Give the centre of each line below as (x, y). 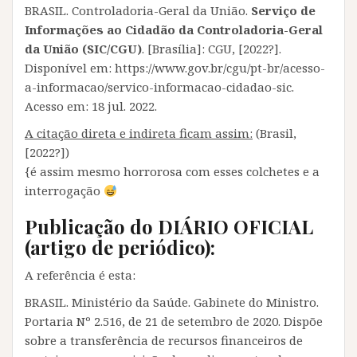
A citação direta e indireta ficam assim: (139, 133)
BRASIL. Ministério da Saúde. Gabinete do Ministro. (172, 302)
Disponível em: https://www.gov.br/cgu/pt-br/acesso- (175, 68)
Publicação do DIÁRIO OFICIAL (169, 226)
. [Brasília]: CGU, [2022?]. (212, 49)
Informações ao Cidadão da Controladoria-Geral (174, 29)
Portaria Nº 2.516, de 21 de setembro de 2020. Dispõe (174, 321)
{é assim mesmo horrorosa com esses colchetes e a (172, 171)
